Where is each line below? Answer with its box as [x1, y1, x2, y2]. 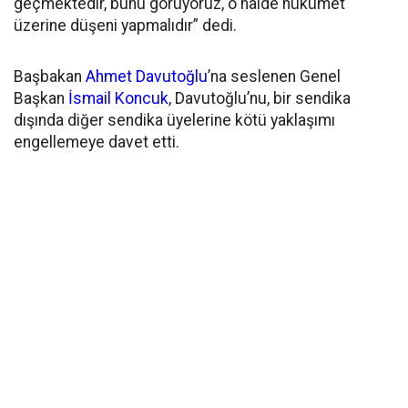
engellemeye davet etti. [14, 133, 179, 151]
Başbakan [14, 67, 86, 86]
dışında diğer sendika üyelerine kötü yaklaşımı [14, 111, 335, 129]
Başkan [14, 89, 68, 107]
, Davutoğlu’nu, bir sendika [168, 89, 351, 107]
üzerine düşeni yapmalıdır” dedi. [14, 16, 237, 35]
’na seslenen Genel [208, 67, 341, 86]
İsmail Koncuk [68, 89, 168, 107]
